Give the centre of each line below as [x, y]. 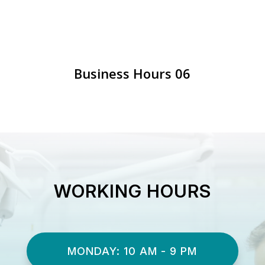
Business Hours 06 [132, 73]
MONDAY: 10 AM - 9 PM [132, 251]
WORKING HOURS [132, 191]
